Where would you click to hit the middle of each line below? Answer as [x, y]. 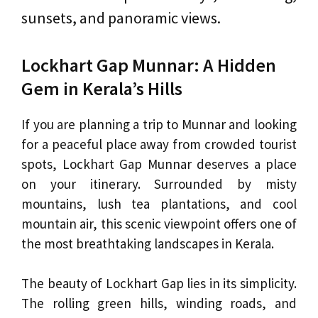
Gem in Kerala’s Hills [102, 88]
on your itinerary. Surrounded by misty [159, 183]
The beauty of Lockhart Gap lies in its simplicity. [159, 284]
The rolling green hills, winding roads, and [159, 303]
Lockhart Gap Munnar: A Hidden [149, 65]
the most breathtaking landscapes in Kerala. [148, 243]
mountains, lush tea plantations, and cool [159, 203]
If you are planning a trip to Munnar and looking [159, 124]
